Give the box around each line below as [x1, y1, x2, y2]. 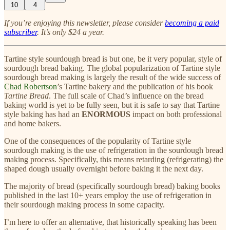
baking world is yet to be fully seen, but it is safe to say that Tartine [4, 100, 220, 109]
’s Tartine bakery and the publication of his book [57, 82, 213, 91]
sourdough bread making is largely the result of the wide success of [4, 72, 221, 82]
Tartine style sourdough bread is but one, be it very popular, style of [4, 54, 222, 63]
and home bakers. [4, 119, 61, 128]
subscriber [4, 27, 37, 36]
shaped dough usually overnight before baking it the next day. [4, 164, 203, 173]
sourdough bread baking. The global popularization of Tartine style [4, 63, 220, 72]
